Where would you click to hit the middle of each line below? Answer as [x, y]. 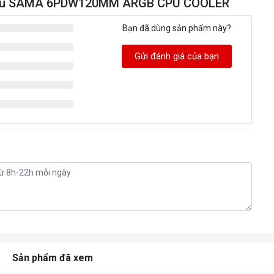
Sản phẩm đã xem [53, 258]
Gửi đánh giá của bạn [177, 56]
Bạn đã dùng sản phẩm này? [177, 28]
